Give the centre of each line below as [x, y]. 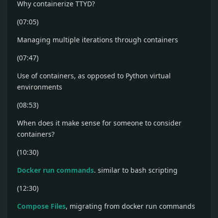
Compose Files [41, 206]
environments [40, 87]
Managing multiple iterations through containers [98, 40]
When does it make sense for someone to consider [99, 123]
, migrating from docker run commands [130, 206]
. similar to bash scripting [136, 170]
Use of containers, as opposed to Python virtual [94, 76]
